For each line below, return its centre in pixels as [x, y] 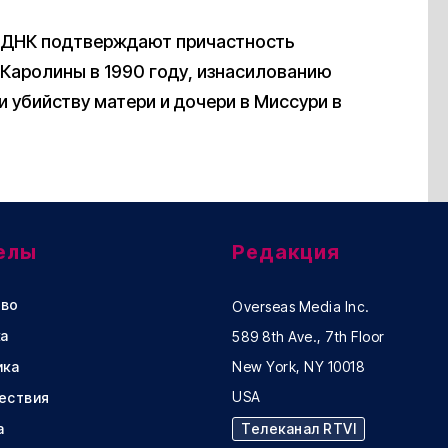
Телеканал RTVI [298, 429]
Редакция [286, 252]
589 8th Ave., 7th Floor [308, 337]
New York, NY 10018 [298, 367]
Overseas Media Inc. [301, 307]
